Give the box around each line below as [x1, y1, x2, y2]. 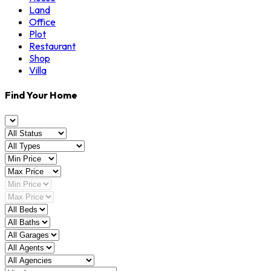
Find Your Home [5, 88, 77, 101]
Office [29, 15, 56, 28]
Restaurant [29, 39, 76, 52]
